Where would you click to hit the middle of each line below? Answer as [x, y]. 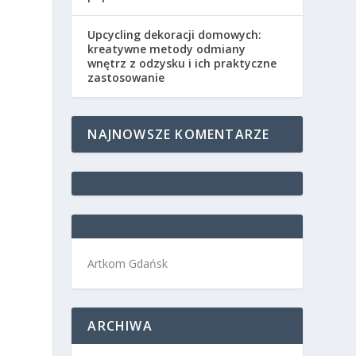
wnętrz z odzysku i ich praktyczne [182, 63]
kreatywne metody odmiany [167, 49]
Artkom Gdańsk [128, 263]
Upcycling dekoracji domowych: [175, 35]
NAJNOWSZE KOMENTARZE [179, 134]
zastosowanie [126, 77]
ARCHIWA [120, 326]
